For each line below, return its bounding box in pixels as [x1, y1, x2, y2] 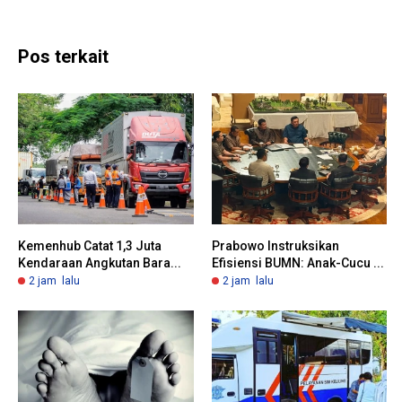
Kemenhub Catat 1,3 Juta [18, 239, 162, 254]
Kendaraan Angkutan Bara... [18, 256, 181, 271]
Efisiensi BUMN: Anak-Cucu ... [211, 256, 384, 271]
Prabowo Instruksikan [211, 239, 339, 254]
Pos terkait [18, 45, 109, 67]
